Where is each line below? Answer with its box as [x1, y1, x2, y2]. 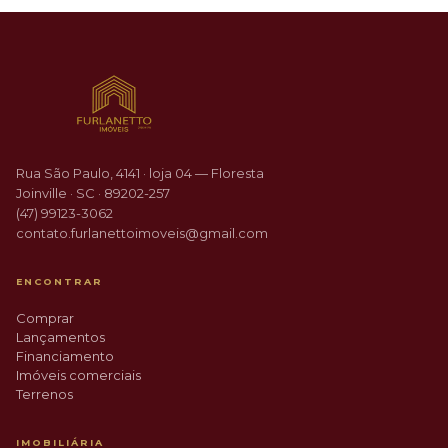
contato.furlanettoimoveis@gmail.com [16, 224, 268, 241]
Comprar [16, 309, 74, 326]
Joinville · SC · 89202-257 [16, 184, 170, 201]
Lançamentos [16, 328, 105, 345]
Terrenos [16, 385, 73, 402]
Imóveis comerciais [16, 366, 141, 383]
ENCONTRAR [16, 275, 103, 287]
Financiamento [16, 347, 114, 364]
